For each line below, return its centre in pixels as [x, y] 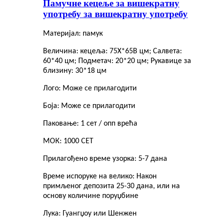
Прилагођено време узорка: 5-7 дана [105, 159]
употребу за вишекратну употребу [115, 14]
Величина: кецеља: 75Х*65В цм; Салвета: [112, 51]
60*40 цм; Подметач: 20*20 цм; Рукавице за [117, 61]
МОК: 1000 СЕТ [68, 141]
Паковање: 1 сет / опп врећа [90, 123]
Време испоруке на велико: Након [100, 176]
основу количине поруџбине [91, 196]
